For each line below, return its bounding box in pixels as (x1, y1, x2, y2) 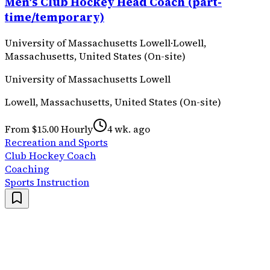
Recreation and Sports (5, 136, 108, 149)
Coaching (5, 162, 49, 175)
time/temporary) (5, 10, 104, 25)
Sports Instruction (5, 175, 89, 189)
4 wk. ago (107, 122, 150, 136)
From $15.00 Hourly (5, 122, 93, 136)
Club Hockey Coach (5, 149, 96, 162)
